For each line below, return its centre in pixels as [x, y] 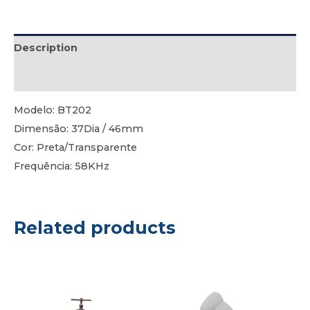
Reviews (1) [44, 76]
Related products [95, 227]
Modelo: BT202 [53, 110]
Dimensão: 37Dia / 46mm [79, 129]
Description [46, 47]
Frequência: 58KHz [62, 166]
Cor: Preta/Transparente [75, 148]
